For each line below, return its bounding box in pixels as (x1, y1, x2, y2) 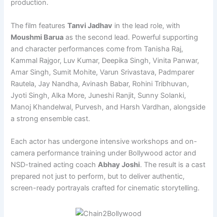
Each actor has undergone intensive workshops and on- (11, 137, 198, 146)
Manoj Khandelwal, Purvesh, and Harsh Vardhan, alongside (11, 102, 206, 111)
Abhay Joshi (98, 160, 140, 170)
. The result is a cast (140, 160, 206, 170)
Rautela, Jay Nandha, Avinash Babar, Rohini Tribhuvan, (11, 79, 189, 88)
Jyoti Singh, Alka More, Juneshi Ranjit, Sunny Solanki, (11, 91, 186, 100)
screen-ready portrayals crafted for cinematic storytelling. (11, 184, 200, 193)
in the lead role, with (112, 21, 181, 30)
